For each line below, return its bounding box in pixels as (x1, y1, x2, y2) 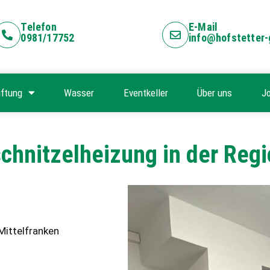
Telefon (20, 20, 57, 34)
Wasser (64, 86, 95, 99)
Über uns (197, 86, 233, 99)
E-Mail (189, 20, 218, 34)
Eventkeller (123, 86, 168, 99)
